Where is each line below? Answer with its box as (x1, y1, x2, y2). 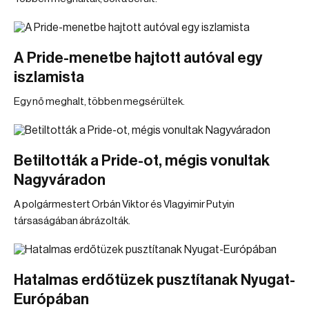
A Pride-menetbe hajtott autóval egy (14, 50, 263, 66)
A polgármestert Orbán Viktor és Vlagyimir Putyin (14, 199, 235, 210)
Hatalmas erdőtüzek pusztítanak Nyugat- (14, 272, 295, 288)
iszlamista (14, 70, 84, 85)
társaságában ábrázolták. (14, 216, 130, 226)
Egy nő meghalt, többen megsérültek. (14, 97, 185, 107)
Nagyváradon (14, 172, 106, 188)
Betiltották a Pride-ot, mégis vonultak (14, 153, 270, 168)
